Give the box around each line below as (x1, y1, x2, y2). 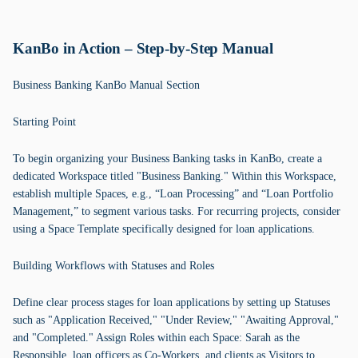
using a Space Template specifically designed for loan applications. (13, 223, 315, 235)
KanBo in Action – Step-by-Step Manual (13, 40, 273, 57)
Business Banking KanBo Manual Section (13, 79, 200, 91)
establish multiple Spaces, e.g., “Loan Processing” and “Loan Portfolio (13, 188, 333, 200)
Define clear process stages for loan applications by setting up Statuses (13, 296, 330, 308)
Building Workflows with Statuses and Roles (13, 260, 214, 272)
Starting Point (13, 116, 76, 128)
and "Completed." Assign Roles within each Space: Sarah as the (13, 332, 300, 344)
